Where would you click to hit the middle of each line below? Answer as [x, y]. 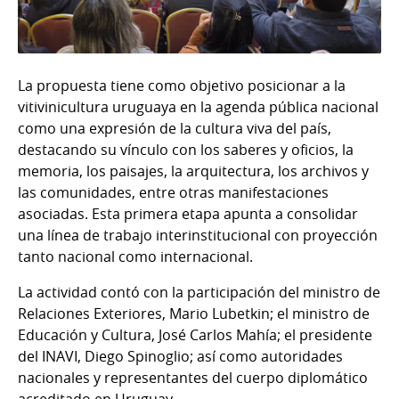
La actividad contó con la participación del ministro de [199, 293]
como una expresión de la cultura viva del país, [175, 129]
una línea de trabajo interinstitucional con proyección [198, 236]
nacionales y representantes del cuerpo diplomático [193, 378]
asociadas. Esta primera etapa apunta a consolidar [188, 214]
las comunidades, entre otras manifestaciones [173, 193]
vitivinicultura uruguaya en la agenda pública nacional [198, 107]
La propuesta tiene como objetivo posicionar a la [182, 86]
